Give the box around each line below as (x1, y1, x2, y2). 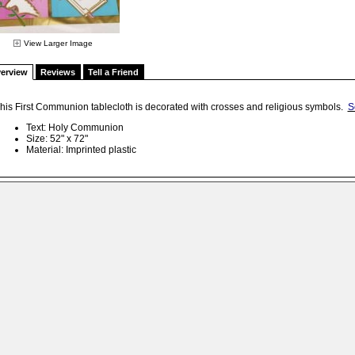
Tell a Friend (88, 67, 139, 77)
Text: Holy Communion (25, 122, 124, 133)
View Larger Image (24, 39, 93, 48)
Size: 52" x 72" (25, 133, 88, 144)
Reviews (40, 67, 75, 77)
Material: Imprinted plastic (25, 144, 136, 155)
